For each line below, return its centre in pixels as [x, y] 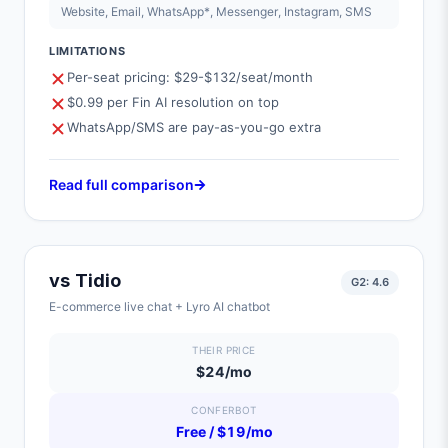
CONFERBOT [224, 410]
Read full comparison [121, 184]
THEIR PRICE [224, 350]
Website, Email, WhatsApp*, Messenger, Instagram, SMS [216, 11]
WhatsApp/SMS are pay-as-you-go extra [194, 127]
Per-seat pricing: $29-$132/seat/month [190, 77]
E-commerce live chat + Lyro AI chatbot [159, 306]
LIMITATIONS [87, 51]
